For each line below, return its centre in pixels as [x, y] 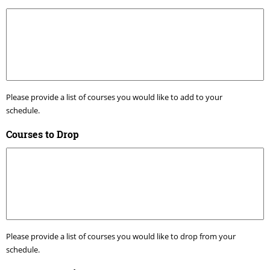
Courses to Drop [42, 134]
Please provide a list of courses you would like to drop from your [121, 236]
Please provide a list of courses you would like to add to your [114, 97]
